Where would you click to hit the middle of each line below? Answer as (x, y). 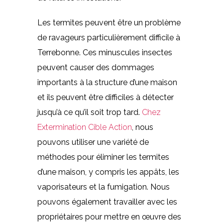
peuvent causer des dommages (96, 67)
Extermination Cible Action (84, 127)
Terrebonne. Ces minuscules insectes (105, 53)
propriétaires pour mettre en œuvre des (109, 217)
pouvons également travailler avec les (107, 202)
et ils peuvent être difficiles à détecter (105, 97)
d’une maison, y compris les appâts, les (108, 172)
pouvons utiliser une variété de (93, 142)
